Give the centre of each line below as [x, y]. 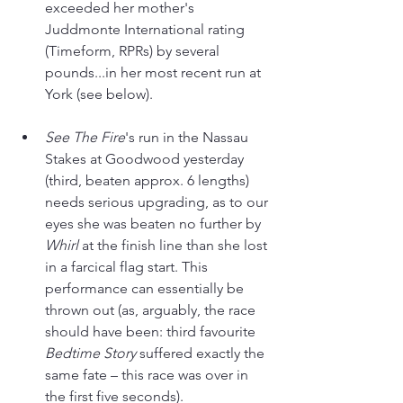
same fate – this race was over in [148, 375]
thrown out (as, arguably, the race [152, 310]
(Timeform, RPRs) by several [134, 51]
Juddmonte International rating [147, 30]
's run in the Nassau [188, 138]
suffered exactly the [202, 354]
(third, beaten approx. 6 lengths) [149, 181]
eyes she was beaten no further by [155, 224]
